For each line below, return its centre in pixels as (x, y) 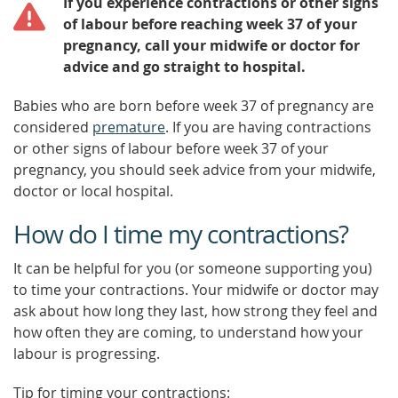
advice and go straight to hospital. (184, 67)
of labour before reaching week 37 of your (210, 24)
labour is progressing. (87, 354)
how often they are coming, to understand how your (188, 332)
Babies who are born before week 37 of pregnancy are (194, 106)
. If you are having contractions (268, 127)
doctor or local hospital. (93, 191)
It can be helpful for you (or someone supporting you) (193, 268)
